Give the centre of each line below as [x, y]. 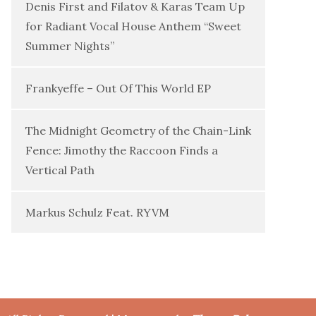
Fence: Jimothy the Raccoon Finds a [122, 150]
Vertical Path [60, 170]
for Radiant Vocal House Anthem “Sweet [133, 26]
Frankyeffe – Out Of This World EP [118, 88]
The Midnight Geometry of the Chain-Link [138, 130]
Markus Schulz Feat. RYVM [97, 212]
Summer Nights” [70, 46]
